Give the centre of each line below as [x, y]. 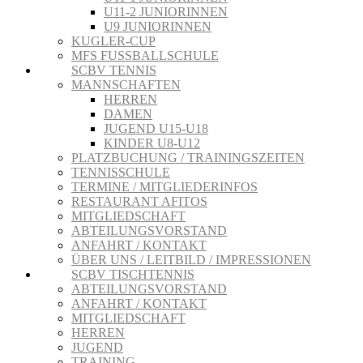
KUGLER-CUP [113, 41]
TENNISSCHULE [121, 172]
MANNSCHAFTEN [126, 85]
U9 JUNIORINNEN [158, 26]
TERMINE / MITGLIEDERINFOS [164, 187]
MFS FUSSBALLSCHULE [145, 56]
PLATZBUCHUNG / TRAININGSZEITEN [188, 158]
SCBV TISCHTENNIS [133, 274]
